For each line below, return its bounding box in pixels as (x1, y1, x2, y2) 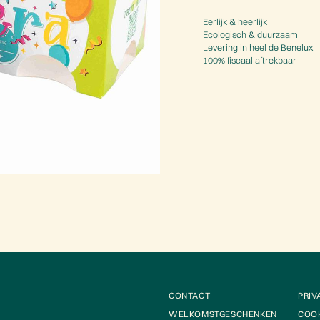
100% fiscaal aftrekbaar (203, 54, 296, 66)
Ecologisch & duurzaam (203, 29, 298, 40)
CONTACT (169, 290, 211, 301)
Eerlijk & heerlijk (203, 16, 267, 27)
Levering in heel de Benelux (203, 41, 313, 53)
